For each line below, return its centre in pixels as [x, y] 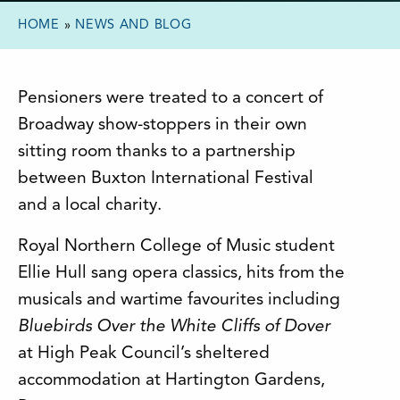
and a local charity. [90, 205]
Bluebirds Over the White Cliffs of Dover [174, 327]
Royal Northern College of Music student [176, 246]
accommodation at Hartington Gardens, [171, 380]
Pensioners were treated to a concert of [171, 98]
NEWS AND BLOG [133, 25]
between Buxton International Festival [166, 179]
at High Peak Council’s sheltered [144, 354]
